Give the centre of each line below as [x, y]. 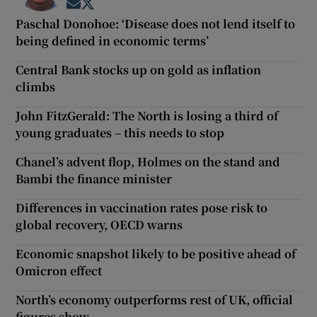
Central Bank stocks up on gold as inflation [139, 69]
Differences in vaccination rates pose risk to [142, 207]
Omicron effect [59, 270]
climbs [36, 86]
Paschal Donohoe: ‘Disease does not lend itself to [156, 23]
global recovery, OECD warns [99, 224]
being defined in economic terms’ [113, 40]
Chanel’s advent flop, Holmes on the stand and [148, 161]
